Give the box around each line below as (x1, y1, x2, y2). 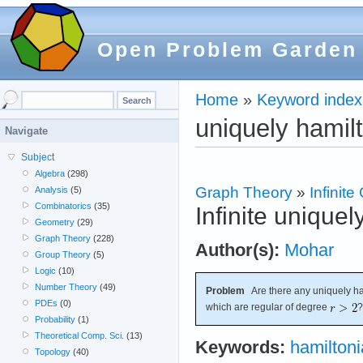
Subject (21, 152, 54, 163)
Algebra (35, 169, 66, 178)
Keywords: (195, 337, 285, 357)
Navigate (5, 125, 48, 137)
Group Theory (35, 250, 92, 259)
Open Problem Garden (97, 38, 357, 61)
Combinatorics (35, 201, 92, 211)
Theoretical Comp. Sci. (35, 331, 125, 340)
